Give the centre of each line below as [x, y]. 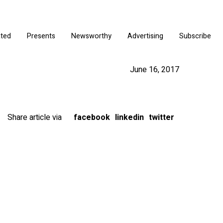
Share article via [35, 117]
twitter [162, 117]
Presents [41, 36]
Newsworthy [91, 36]
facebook [92, 117]
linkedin [129, 117]
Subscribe [195, 36]
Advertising [145, 36]
